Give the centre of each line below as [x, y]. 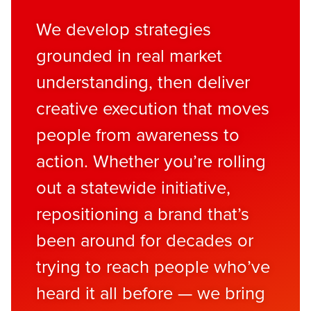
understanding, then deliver [143, 82]
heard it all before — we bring [151, 293]
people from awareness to [138, 134]
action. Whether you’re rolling [151, 161]
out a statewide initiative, [133, 187]
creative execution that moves [153, 108]
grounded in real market [129, 55]
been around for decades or [145, 240]
